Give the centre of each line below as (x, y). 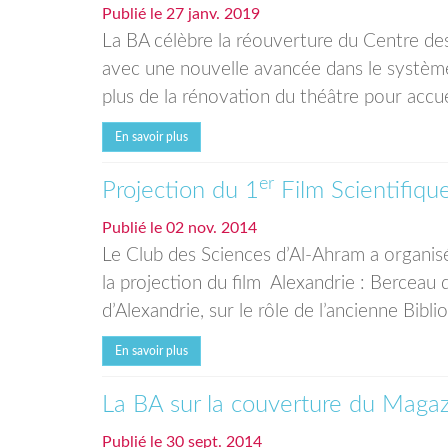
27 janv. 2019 (213, 14)
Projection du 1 (180, 191)
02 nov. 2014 (211, 228)
